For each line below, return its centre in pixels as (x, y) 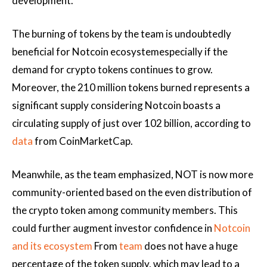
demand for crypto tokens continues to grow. (112, 69)
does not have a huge (190, 246)
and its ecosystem (52, 246)
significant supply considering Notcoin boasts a (116, 105)
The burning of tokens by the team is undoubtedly (122, 34)
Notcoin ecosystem (116, 52)
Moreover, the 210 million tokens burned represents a (131, 87)
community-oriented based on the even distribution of (132, 192)
